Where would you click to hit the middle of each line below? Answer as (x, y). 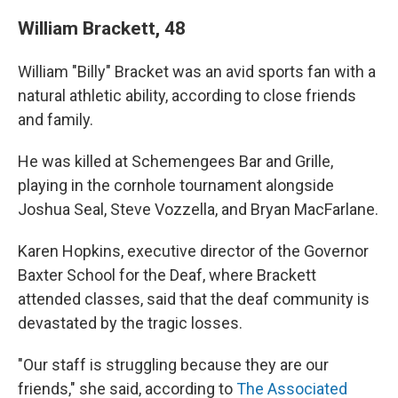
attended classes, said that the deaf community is (194, 299)
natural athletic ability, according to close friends (187, 96)
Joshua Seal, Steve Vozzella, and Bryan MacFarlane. (198, 209)
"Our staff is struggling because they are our (173, 365)
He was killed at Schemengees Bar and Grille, (175, 161)
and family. (56, 119)
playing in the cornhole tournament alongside (176, 185)
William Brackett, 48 (102, 28)
